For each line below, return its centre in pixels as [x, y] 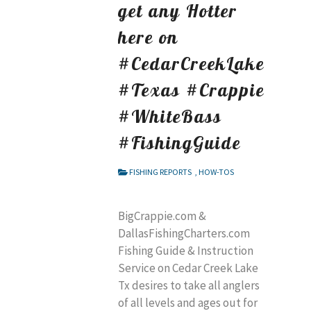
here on [148, 37]
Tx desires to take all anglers [189, 286]
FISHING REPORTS [160, 172]
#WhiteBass [170, 116]
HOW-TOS [216, 172]
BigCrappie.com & [162, 216]
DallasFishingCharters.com [184, 234]
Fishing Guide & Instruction [186, 251]
